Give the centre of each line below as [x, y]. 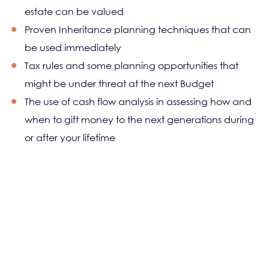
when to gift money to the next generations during [139, 119]
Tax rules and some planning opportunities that [131, 65]
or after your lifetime [70, 138]
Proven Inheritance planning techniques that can [138, 29]
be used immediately [73, 47]
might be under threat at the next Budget [119, 83]
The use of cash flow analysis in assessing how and [138, 101]
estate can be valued [74, 11]
